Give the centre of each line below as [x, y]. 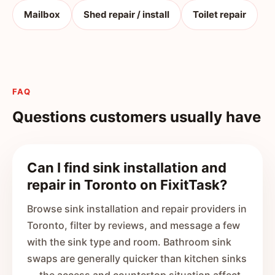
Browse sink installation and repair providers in [137, 209]
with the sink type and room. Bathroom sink [129, 242]
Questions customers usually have [137, 117]
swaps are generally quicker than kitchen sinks [137, 258]
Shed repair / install [126, 14]
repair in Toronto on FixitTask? [127, 185]
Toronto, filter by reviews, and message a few [134, 225]
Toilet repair [219, 14]
